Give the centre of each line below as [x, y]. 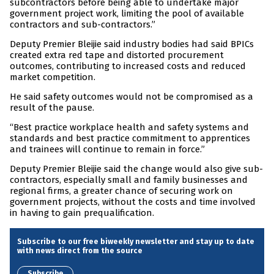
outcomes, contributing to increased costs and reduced [128, 66]
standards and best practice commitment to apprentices [130, 139]
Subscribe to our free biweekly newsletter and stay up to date [136, 242]
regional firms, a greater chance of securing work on [121, 191]
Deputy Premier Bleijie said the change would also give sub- [136, 169]
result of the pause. [52, 108]
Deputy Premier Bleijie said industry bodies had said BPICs [132, 44]
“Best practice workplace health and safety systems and [129, 128]
